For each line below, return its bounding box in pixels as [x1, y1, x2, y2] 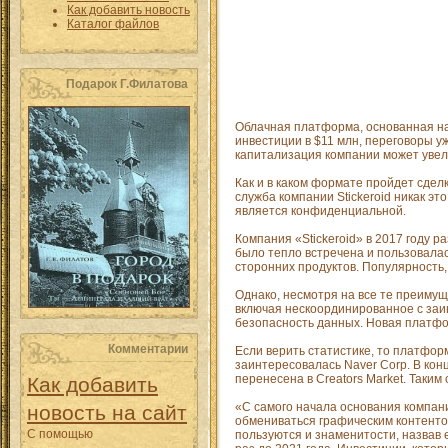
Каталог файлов [67, 17, 159, 31]
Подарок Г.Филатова [66, 77, 188, 91]
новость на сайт [27, 401, 187, 424]
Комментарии [108, 342, 188, 356]
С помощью [27, 427, 93, 441]
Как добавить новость [67, 3, 190, 17]
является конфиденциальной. [235, 204, 406, 218]
